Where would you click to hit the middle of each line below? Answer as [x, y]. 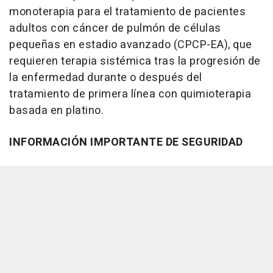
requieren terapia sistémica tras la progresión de [135, 61]
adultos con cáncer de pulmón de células [115, 28]
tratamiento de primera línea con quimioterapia [130, 94]
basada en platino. [56, 111]
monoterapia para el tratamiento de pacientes [127, 12]
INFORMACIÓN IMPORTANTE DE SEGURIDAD [126, 142]
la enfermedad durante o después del [106, 78]
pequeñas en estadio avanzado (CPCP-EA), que [131, 45]
